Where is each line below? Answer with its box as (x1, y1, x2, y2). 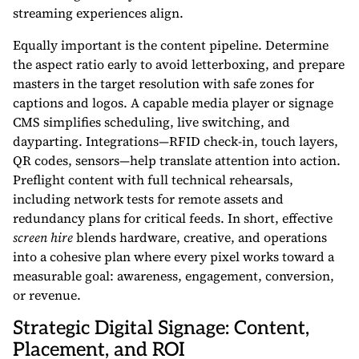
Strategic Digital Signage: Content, (13, 317, 309, 340)
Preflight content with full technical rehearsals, (13, 171, 293, 188)
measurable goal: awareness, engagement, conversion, (13, 267, 334, 284)
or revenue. (13, 286, 81, 304)
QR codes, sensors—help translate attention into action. (13, 151, 341, 169)
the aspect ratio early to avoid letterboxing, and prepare (13, 55, 345, 73)
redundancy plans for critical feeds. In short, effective (13, 209, 333, 227)
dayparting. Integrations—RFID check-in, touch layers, (13, 132, 338, 150)
